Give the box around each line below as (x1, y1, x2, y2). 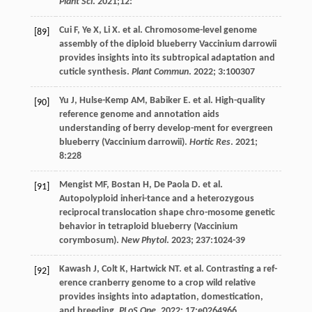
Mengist (58, 180, 93, 191)
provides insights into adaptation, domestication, (58, 292, 263, 303)
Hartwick (130, 264, 166, 275)
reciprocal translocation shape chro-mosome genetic (58, 208, 275, 219)
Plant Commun (131, 67, 189, 78)
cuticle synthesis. (58, 67, 132, 78)
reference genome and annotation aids (58, 109, 219, 120)
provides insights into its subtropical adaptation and (58, 53, 275, 64)
